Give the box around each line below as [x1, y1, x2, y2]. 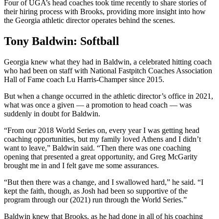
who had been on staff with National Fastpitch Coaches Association [4, 66, 212, 75]
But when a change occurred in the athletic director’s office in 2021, [4, 91, 213, 100]
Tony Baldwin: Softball [4, 34, 119, 47]
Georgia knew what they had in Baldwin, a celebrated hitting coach [4, 57, 212, 66]
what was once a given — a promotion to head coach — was [4, 100, 192, 109]
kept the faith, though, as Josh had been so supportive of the [4, 186, 188, 195]
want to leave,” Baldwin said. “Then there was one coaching [4, 143, 191, 152]
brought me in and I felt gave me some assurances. [4, 161, 159, 170]
